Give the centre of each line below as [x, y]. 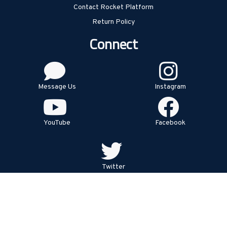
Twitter [113, 167]
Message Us [57, 87]
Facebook [170, 123]
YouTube [57, 123]
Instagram [170, 87]
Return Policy [113, 22]
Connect [113, 44]
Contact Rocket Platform [113, 7]
